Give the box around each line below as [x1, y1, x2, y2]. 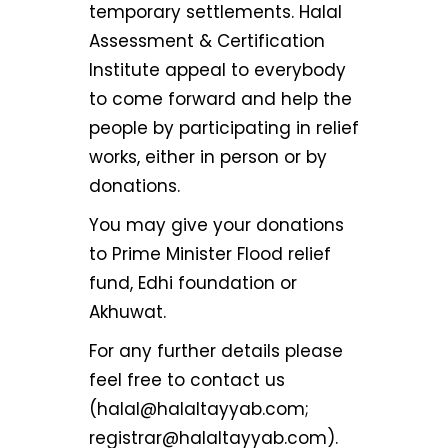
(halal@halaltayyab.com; [89, 397, 309, 421]
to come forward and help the [89, 87, 352, 111]
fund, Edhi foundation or [89, 271, 297, 295]
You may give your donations [89, 213, 344, 237]
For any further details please [89, 339, 343, 363]
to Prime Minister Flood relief [89, 242, 331, 266]
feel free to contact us [89, 368, 285, 392]
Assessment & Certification [89, 29, 325, 53]
